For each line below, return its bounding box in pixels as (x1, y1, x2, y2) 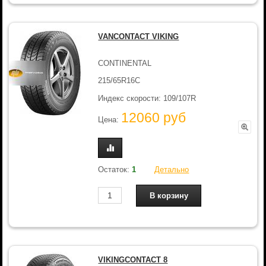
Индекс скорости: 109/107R (98, 93, 197, 103)
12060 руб (121, 110, 186, 126)
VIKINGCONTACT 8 (98, 255, 168, 264)
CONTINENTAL (98, 58, 152, 68)
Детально (154, 164, 189, 174)
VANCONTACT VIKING (98, 32, 179, 41)
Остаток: (98, 164, 132, 174)
